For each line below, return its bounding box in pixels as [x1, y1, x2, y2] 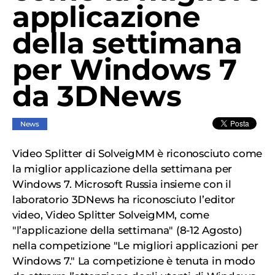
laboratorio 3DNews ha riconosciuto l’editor [12, 193, 236, 206]
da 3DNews [12, 79, 182, 114]
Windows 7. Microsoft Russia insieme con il [12, 178, 231, 190]
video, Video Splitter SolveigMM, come [12, 209, 209, 221]
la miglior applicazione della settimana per [12, 163, 233, 175]
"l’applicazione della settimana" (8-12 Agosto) [12, 224, 242, 236]
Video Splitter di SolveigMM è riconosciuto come [12, 147, 263, 160]
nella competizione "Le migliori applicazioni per [12, 239, 258, 252]
